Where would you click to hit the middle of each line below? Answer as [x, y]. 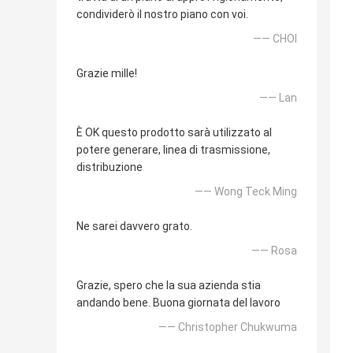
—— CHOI [275, 39]
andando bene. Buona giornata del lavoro [178, 303]
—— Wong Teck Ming [246, 192]
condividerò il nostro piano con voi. [162, 15]
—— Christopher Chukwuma [228, 327]
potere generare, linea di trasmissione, [173, 150]
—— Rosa [274, 251]
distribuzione [110, 167]
